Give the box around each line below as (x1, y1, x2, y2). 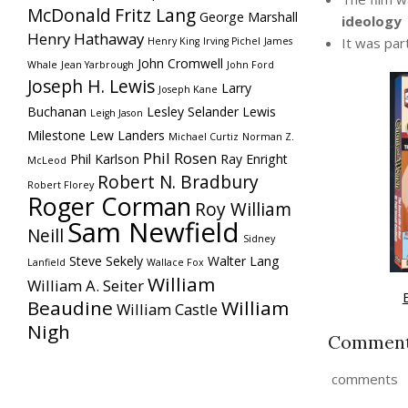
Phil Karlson (70, 150, 139, 168)
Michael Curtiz (168, 130, 239, 143)
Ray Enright (220, 150, 288, 168)
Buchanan (27, 103, 87, 120)
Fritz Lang (115, 4, 196, 27)
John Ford (227, 58, 274, 71)
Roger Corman (27, 189, 191, 223)
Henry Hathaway (27, 28, 144, 49)
